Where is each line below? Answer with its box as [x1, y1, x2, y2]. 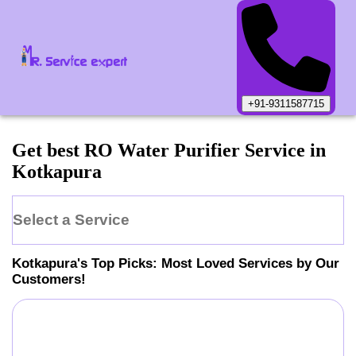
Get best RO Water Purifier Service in [12, 140, 326, 161]
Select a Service [13, 211, 130, 228]
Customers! [12, 271, 86, 287]
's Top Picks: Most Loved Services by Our [77, 255, 339, 271]
